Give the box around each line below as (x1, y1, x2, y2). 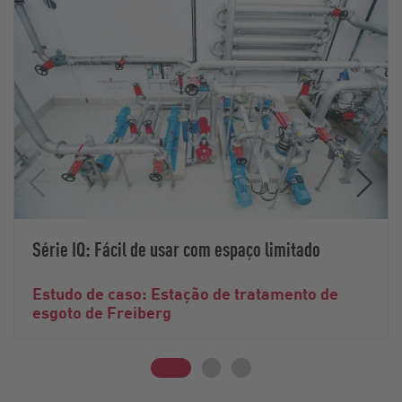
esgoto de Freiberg (32, 301, 171, 322)
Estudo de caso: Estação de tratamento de (32, 282, 338, 303)
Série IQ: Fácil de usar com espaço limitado (32, 235, 320, 261)
